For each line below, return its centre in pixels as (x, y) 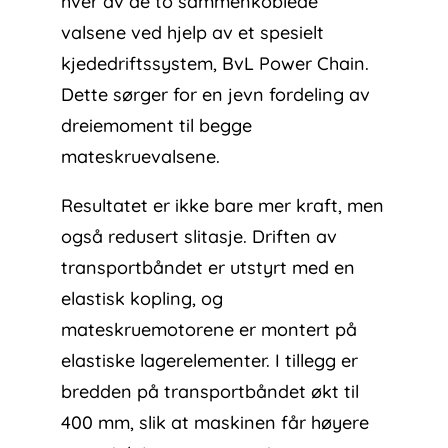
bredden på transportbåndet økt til (210, 392)
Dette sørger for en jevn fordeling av (216, 95)
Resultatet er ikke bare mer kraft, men (223, 206)
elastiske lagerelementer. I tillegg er (210, 361)
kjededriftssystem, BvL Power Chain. (215, 64)
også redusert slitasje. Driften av (199, 237)
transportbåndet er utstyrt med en (208, 268)
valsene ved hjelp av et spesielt (193, 33)
